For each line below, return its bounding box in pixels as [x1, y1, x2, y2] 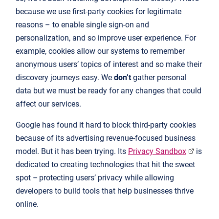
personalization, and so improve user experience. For [16, 33, 196, 43]
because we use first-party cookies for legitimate [16, 7, 181, 17]
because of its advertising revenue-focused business [16, 133, 196, 143]
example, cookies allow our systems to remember [16, 46, 185, 56]
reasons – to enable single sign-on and [16, 20, 149, 30]
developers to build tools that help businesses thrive [16, 186, 194, 196]
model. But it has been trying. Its [16, 147, 128, 156]
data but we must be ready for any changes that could [16, 86, 201, 96]
